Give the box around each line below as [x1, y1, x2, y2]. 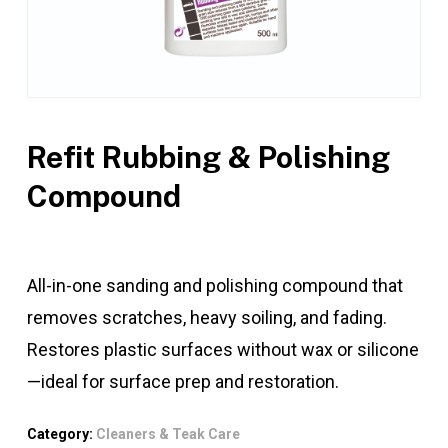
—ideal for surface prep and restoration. [26, 371, 339, 393]
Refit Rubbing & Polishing [26, 139, 390, 176]
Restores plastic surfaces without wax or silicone [26, 339, 419, 361]
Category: [26, 426, 96, 443]
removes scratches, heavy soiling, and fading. [26, 307, 387, 329]
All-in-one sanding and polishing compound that [26, 275, 403, 297]
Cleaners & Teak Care [95, 426, 240, 443]
